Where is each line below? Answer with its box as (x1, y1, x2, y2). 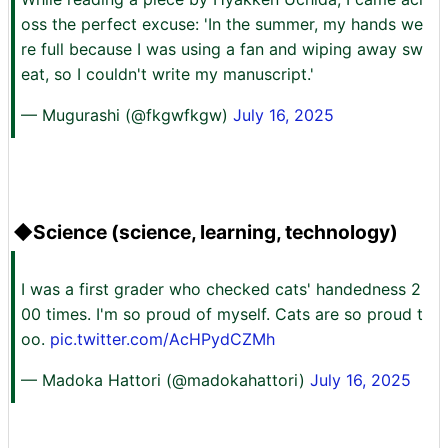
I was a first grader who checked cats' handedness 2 (21, 279, 421, 300)
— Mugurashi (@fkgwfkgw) (21, 105, 233, 126)
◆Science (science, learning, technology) (13, 220, 398, 245)
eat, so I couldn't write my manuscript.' (21, 64, 314, 85)
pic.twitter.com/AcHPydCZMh (50, 329, 275, 350)
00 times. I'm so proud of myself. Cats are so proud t (21, 304, 423, 325)
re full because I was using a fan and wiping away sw (21, 39, 423, 60)
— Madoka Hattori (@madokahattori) (21, 370, 310, 391)
